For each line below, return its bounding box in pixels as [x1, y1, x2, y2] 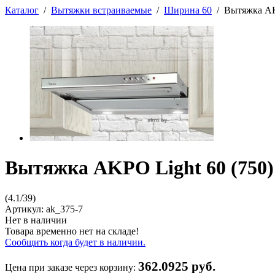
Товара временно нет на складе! [5, 225, 139, 236]
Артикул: [5, 203, 46, 214]
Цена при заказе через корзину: [5, 261, 138, 273]
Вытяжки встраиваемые [51, 5, 152, 15]
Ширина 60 [164, 5, 212, 15]
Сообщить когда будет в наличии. [5, 236, 145, 247]
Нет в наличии [5, 214, 67, 225]
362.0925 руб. [138, 258, 215, 274]
